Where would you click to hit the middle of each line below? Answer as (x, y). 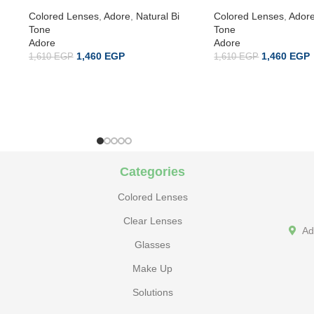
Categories (153, 171)
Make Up (153, 268)
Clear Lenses (152, 220)
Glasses (153, 244)
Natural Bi (157, 16)
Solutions (152, 292)
